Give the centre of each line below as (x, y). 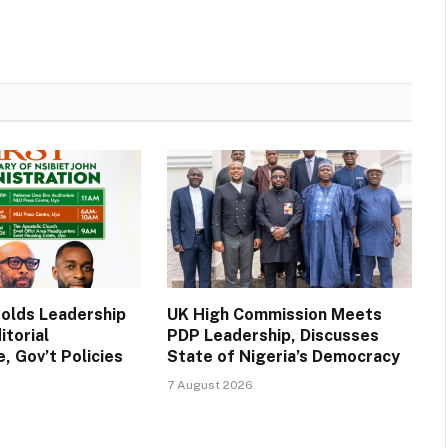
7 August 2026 (209, 384)
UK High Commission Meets (274, 314)
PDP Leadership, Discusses (272, 335)
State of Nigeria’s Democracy (283, 356)
